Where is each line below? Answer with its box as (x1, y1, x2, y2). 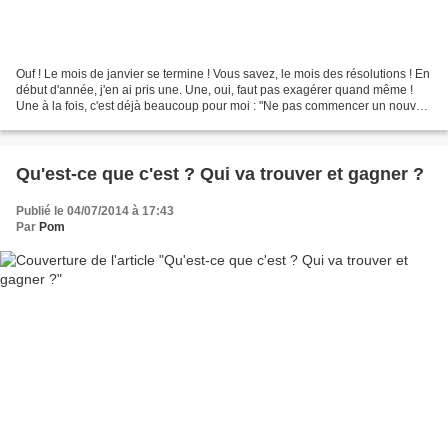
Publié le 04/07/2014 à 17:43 (16, 204, 174, 219)
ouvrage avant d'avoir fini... (16, 115, 161, 130)
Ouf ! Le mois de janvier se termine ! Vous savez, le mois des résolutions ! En (16, 67, 430, 82)
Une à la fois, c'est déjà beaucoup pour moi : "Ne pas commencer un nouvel (16, 99, 426, 114)
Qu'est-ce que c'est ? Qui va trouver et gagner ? (16, 164, 424, 185)
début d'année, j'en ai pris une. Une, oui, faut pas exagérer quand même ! (16, 83, 413, 98)
